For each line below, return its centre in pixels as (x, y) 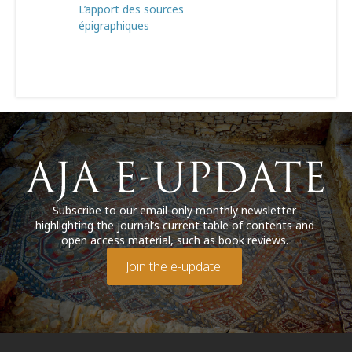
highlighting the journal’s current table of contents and (174, 225)
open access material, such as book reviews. (174, 240)
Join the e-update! (174, 266)
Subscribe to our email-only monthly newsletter (174, 210)
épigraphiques (114, 26)
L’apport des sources (131, 9)
